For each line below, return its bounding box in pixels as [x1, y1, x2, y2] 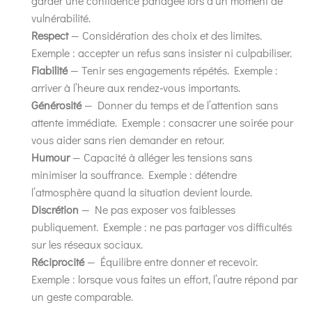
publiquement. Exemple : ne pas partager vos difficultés [31, 219, 292, 234]
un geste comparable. [31, 288, 133, 304]
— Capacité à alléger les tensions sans [70, 149, 252, 164]
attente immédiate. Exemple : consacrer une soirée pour [31, 114, 293, 130]
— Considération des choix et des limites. [68, 27, 262, 42]
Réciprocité [31, 253, 84, 269]
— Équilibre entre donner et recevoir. [84, 253, 258, 269]
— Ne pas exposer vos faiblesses [79, 201, 235, 217]
